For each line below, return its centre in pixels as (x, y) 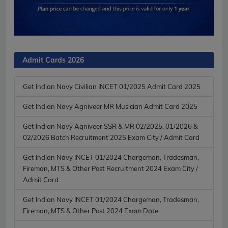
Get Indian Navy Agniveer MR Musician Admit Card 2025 (110, 106)
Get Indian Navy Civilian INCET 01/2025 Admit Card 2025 (112, 86)
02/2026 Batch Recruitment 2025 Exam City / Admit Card (111, 137)
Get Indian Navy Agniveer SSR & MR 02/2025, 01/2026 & (110, 126)
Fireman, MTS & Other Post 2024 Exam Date (91, 210)
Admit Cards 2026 (53, 60)
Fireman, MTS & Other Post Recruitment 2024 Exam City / (110, 168)
